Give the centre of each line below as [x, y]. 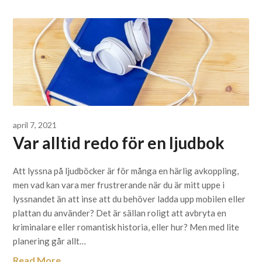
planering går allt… [50, 241]
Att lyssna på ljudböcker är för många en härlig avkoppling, [126, 171]
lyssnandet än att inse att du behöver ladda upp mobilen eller [130, 199]
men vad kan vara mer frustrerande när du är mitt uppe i [119, 185]
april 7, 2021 [35, 125]
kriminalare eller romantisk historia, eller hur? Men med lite [126, 227]
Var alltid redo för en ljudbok [119, 143]
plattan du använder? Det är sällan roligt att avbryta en [120, 213]
